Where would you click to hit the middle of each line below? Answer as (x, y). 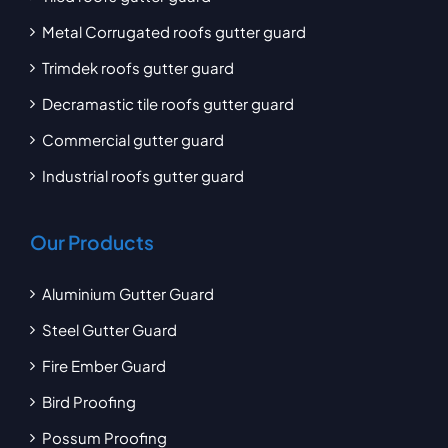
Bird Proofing (88, 401)
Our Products (91, 241)
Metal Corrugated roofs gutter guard (173, 31)
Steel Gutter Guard (109, 329)
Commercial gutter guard (132, 139)
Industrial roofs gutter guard (142, 175)
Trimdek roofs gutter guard (137, 67)
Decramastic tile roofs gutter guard (167, 103)
